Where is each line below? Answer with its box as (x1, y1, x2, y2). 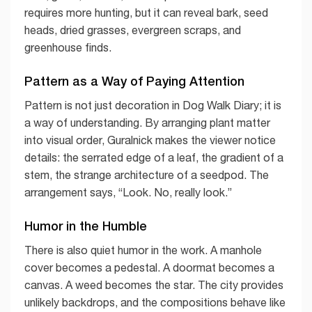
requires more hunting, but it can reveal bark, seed (24, 6, 268, 19)
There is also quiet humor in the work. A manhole (24, 243, 262, 256)
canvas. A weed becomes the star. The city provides (24, 278, 283, 291)
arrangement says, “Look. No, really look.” (24, 186, 232, 199)
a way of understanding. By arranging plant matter (24, 116, 270, 130)
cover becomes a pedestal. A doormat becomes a (24, 260, 274, 274)
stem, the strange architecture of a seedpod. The (24, 169, 269, 182)
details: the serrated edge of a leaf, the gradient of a (24, 151, 283, 164)
